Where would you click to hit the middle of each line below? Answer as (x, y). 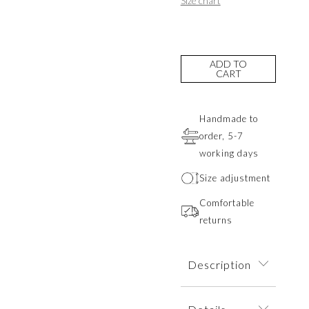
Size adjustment (235, 178)
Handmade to (228, 118)
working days (229, 153)
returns (216, 220)
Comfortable (227, 202)
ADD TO (228, 63)
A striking (209, 301)
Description (219, 264)
